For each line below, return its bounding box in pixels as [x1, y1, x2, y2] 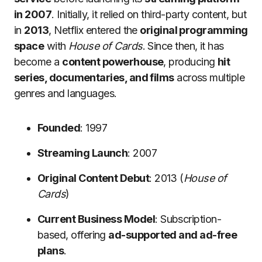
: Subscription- [155, 213, 222, 225]
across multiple [174, 71, 245, 84]
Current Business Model [37, 213, 156, 225]
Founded [37, 122, 81, 134]
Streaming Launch [37, 147, 128, 159]
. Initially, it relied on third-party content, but [51, 8, 247, 20]
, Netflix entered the [49, 24, 140, 36]
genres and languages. [14, 87, 117, 99]
